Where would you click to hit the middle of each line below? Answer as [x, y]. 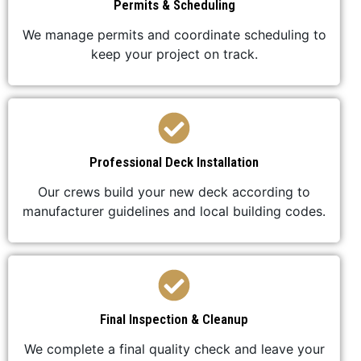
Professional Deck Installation [174, 162]
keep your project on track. [174, 54]
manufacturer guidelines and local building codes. [174, 212]
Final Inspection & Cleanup [174, 320]
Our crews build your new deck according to [174, 192]
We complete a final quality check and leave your [174, 349]
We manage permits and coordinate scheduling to [174, 35]
